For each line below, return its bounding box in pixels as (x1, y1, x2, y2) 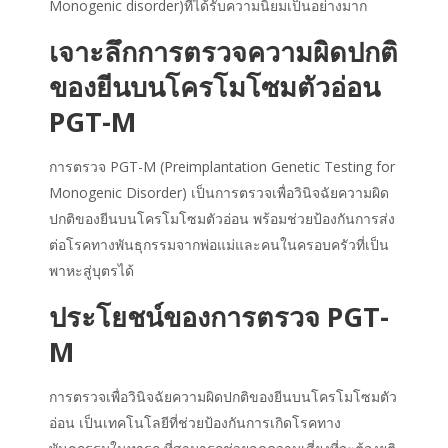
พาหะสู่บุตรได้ (49, 261, 134, 280)
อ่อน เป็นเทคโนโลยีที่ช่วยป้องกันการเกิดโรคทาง (49, 413, 341, 432)
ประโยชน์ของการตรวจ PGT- (49, 298, 389, 335)
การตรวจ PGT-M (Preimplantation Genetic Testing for (49, 157, 395, 176)
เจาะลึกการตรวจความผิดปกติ (49, 33, 398, 70)
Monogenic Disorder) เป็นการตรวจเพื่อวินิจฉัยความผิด (49, 183, 389, 202)
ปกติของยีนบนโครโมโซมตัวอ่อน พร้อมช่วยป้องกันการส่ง (49, 209, 395, 228)
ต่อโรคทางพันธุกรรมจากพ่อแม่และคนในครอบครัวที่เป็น (49, 235, 389, 254)
